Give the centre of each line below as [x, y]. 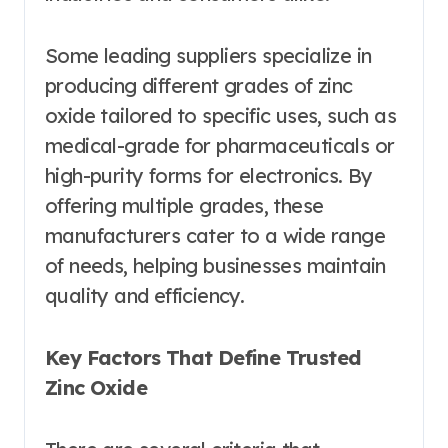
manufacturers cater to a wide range [215, 235]
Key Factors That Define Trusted [203, 357]
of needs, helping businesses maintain [215, 265]
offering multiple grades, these [184, 205]
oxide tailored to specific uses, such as [220, 115]
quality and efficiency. [145, 295]
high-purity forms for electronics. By [209, 175]
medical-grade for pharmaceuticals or [220, 145]
